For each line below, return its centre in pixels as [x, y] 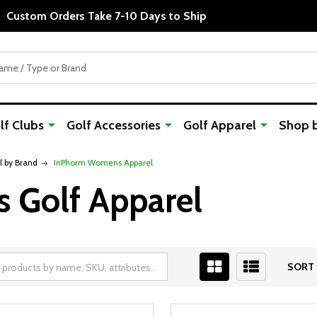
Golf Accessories [114, 125]
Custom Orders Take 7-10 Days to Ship [106, 16]
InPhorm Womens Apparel [103, 162]
